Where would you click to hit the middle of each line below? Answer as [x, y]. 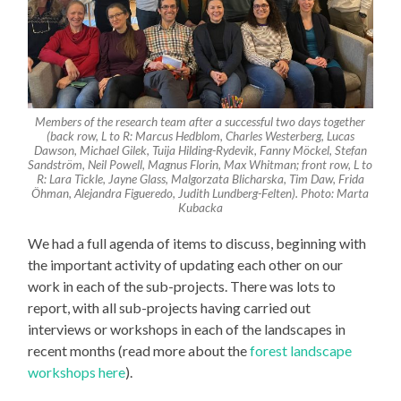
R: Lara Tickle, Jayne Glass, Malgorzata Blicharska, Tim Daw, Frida [200, 179]
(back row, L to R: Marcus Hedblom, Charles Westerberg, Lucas [200, 136]
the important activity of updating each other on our [186, 264]
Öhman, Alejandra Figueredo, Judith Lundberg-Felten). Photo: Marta [200, 193]
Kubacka [200, 207]
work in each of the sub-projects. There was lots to [182, 286]
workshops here [77, 371]
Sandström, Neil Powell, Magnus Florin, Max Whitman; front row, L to [200, 164]
